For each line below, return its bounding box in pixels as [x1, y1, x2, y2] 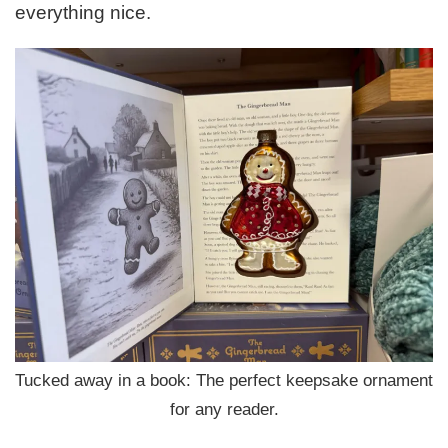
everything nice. [15, 2, 151, 24]
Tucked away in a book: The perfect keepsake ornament [15, 371, 433, 391]
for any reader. [169, 400, 279, 420]
